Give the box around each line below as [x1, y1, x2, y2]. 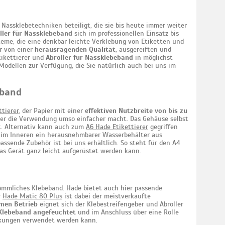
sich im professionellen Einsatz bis [72, 29, 179, 38]
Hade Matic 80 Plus [3, 192, 62, 200]
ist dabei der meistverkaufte [62, 192, 151, 200]
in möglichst [133, 53, 173, 62]
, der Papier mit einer [19, 106, 85, 115]
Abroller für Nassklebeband [46, 53, 133, 62]
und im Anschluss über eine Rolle [76, 208, 179, 216]
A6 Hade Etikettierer [86, 123, 148, 131]
